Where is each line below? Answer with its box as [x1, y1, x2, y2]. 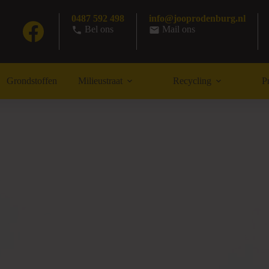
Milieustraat [78, 76, 123, 86]
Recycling [172, 76, 211, 86]
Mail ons [162, 23, 195, 34]
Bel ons [82, 23, 113, 34]
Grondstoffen [6, 76, 57, 86]
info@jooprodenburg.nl [148, 13, 246, 23]
